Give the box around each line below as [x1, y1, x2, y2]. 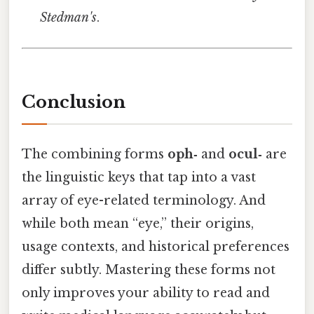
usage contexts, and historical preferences [22, 239, 289, 255]
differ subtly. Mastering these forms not [22, 262, 275, 278]
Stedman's [40, 10, 97, 26]
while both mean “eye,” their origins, [22, 216, 254, 232]
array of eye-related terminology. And [22, 193, 266, 209]
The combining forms [22, 146, 168, 163]
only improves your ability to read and [22, 285, 270, 301]
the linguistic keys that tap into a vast [22, 170, 256, 186]
